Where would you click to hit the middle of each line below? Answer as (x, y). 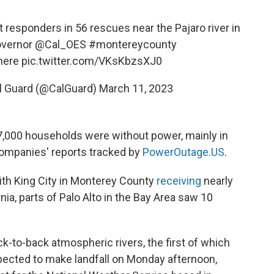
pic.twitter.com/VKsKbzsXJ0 (92, 61)
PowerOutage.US (183, 152)
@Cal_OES (61, 44)
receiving (180, 181)
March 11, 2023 (136, 88)
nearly (218, 181)
